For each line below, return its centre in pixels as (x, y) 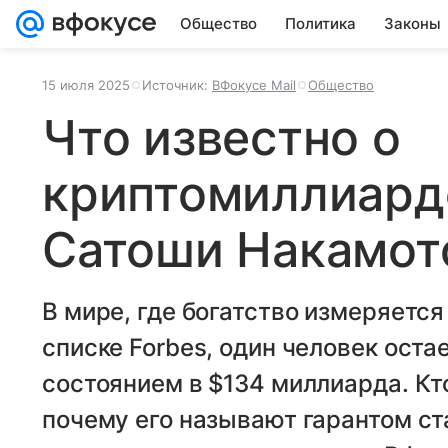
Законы (412, 23)
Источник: (177, 85)
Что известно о (221, 137)
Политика (320, 23)
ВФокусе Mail (254, 85)
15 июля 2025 (86, 85)
